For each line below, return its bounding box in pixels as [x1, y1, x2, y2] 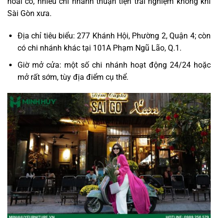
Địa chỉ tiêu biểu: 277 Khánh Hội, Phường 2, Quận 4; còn [17, 31, 211, 41]
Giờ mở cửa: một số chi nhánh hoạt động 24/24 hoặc [17, 60, 211, 70]
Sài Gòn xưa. [7, 9, 52, 18]
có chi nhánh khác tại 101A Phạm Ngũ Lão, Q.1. [17, 43, 182, 53]
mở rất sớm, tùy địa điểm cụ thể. [17, 72, 128, 82]
